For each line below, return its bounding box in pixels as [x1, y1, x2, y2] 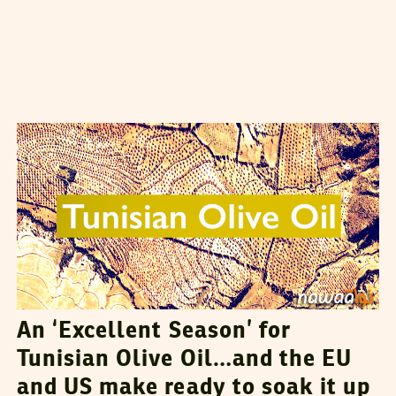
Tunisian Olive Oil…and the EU [16, 348, 353, 372]
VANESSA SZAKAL [103, 98, 215, 112]
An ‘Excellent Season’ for [16, 320, 291, 344]
